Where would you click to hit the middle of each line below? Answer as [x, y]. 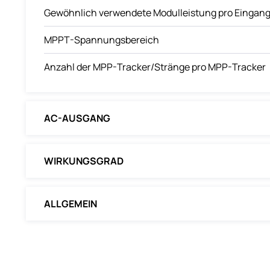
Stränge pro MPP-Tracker [210, 67]
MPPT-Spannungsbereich [101, 40]
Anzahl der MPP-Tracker [97, 67]
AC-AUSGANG [77, 118]
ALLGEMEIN [70, 204]
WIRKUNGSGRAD [83, 161]
